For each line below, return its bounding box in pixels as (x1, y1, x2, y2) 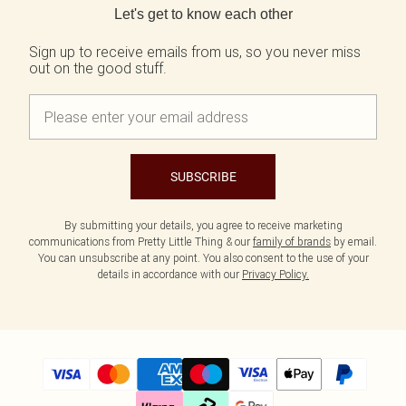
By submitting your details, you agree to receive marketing (63, 218, 343, 232)
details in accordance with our (97, 267, 242, 281)
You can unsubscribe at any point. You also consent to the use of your (37, 251, 369, 265)
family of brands (253, 235, 331, 248)
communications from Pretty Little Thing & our (29, 235, 253, 248)
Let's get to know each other (113, 6, 293, 22)
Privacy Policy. (242, 267, 309, 281)
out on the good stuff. (29, 59, 167, 77)
